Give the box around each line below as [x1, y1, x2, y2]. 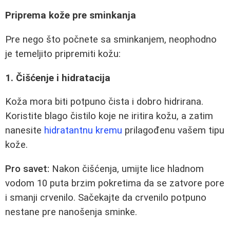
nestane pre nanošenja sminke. [5, 206, 137, 218]
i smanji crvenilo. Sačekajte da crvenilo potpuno [5, 191, 206, 203]
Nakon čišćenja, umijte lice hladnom [49, 163, 204, 175]
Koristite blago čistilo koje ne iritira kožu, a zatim [5, 110, 213, 122]
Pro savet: [5, 163, 49, 175]
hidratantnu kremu [44, 125, 122, 137]
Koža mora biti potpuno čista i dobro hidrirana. [5, 96, 203, 108]
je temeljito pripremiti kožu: [5, 48, 121, 60]
